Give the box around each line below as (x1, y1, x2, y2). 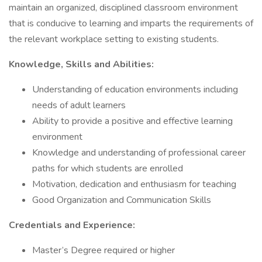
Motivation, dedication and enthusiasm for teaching (32, 178, 236, 191)
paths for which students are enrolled (32, 162, 183, 175)
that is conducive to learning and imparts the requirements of (9, 17, 253, 30)
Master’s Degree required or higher (32, 244, 175, 257)
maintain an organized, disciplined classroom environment (9, 1, 238, 14)
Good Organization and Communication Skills (32, 194, 211, 206)
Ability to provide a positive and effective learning (32, 115, 233, 127)
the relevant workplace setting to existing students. (9, 33, 219, 46)
